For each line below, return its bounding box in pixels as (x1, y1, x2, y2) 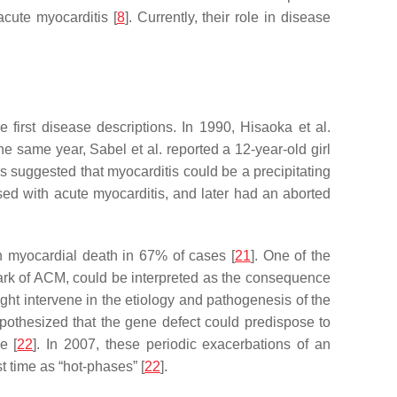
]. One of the (251, 248, 331, 263)
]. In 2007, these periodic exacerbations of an (33, 337, 331, 352)
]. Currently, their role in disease (124, 10, 331, 25)
